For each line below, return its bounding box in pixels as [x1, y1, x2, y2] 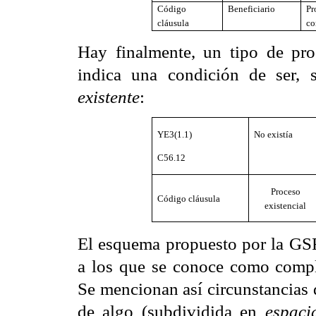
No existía [254, 128, 293, 140]
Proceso [270, 186, 300, 197]
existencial [265, 200, 306, 211]
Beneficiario [228, 3, 276, 14]
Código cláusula [157, 193, 221, 204]
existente [78, 87, 140, 107]
